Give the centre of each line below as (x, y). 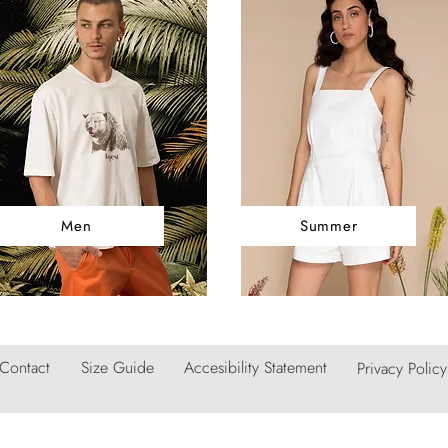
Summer (328, 226)
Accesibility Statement (255, 368)
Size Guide (117, 368)
